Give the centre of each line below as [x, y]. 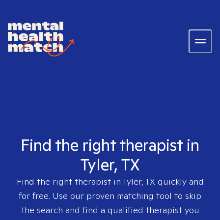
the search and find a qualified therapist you [110, 210]
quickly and [179, 181]
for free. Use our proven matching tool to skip [110, 196]
